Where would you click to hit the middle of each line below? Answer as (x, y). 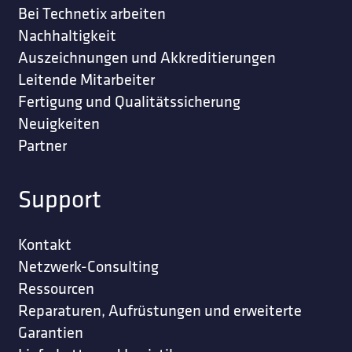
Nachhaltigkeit (67, 35)
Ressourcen (56, 288)
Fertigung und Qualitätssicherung (129, 101)
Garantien (50, 332)
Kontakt (44, 244)
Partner (42, 145)
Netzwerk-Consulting (88, 266)
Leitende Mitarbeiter (86, 79)
